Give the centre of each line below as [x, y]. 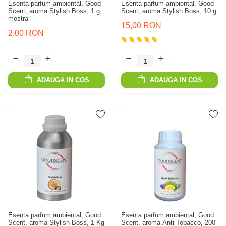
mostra [18, 18]
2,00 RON [26, 33]
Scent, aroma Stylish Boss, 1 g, [55, 11]
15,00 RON [141, 25]
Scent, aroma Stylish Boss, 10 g [169, 11]
